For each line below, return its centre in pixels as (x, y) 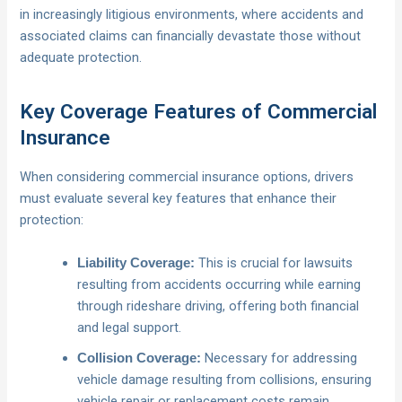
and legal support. (130, 327)
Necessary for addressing (280, 358)
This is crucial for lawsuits (274, 262)
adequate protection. (81, 58)
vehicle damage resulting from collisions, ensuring (225, 379)
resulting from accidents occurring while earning (219, 284)
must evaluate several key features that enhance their (179, 199)
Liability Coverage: (136, 262)
